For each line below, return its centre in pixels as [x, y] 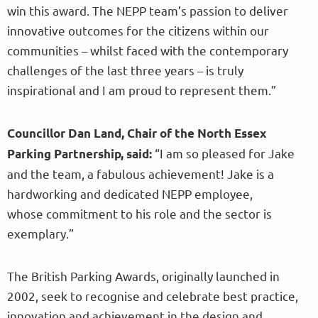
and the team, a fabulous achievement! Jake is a [141, 174]
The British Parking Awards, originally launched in [143, 276]
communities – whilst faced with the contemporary [148, 50]
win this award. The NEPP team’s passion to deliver [148, 11]
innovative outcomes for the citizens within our [138, 31]
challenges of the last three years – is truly [125, 70]
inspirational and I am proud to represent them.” [142, 90]
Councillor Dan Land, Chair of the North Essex [137, 133]
